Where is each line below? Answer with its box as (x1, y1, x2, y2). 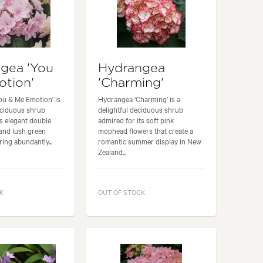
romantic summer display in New (98, 136, 202, 147)
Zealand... (98, 146, 127, 157)
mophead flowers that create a (98, 125, 194, 136)
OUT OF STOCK (98, 187, 146, 197)
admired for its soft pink (98, 114, 175, 126)
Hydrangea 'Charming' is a (98, 93, 181, 104)
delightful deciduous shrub (98, 104, 184, 115)
